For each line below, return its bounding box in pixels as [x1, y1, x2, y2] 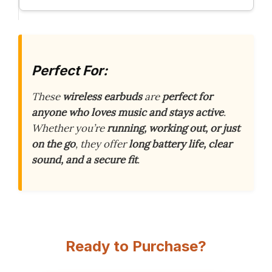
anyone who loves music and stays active [32, 106, 223, 120]
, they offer [75, 137, 129, 151]
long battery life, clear [129, 137, 232, 151]
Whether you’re [32, 121, 107, 135]
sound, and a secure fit [32, 153, 137, 167]
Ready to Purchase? [66, 237, 206, 255]
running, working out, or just [107, 121, 240, 135]
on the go [32, 137, 75, 151]
